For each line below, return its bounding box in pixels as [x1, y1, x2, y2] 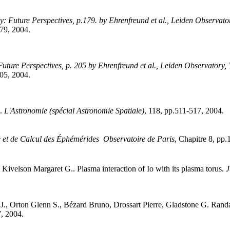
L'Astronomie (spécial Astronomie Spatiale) [4, 106, 144, 116]
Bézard [64, 200, 87, 209]
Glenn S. [31, 200, 60, 209]
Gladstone [166, 200, 199, 209]
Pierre [143, 200, 162, 209]
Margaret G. [33, 164, 73, 174]
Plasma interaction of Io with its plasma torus [77, 164, 222, 174]
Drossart [113, 200, 141, 209]
